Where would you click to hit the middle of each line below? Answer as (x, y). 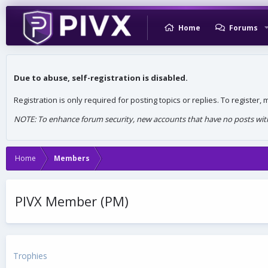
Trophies (30, 255)
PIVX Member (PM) (72, 201)
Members (72, 158)
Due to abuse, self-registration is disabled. (101, 78)
